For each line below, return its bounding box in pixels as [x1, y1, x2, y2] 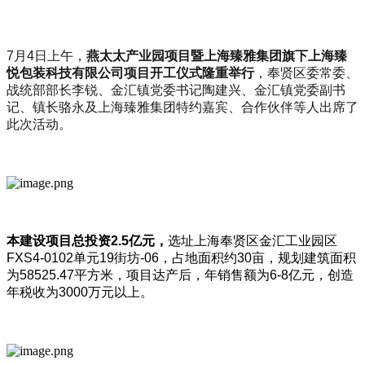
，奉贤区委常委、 [254, 65, 358, 80]
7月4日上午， [7, 48, 86, 63]
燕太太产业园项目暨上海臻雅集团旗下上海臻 [86, 48, 347, 63]
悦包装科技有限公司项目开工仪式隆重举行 [7, 65, 254, 80]
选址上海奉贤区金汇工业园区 [168, 233, 337, 248]
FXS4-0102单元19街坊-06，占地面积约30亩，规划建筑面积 [7, 250, 356, 265]
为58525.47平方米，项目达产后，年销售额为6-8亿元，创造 [7, 267, 354, 282]
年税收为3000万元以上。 [7, 284, 153, 299]
